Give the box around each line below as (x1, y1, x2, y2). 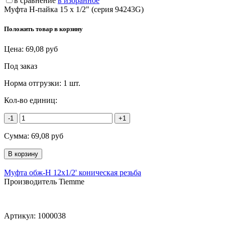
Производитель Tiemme (4, 177, 84, 186)
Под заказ (4, 61, 37, 70)
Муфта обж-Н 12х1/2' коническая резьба (4, 168, 141, 177)
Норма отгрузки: (4, 78, 63, 87)
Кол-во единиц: (4, 95, 57, 104)
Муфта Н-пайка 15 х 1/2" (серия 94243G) (4, 5, 144, 14)
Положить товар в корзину (4, 25, 83, 33)
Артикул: (4, 211, 38, 220)
